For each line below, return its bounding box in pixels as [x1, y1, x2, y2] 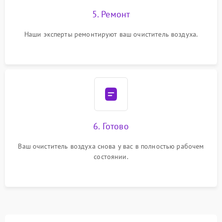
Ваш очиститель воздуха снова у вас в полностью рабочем [18, 142, 204, 151]
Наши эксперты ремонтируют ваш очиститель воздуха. [24, 30, 198, 39]
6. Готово [93, 120, 129, 132]
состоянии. [94, 152, 128, 161]
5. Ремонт [92, 8, 130, 20]
